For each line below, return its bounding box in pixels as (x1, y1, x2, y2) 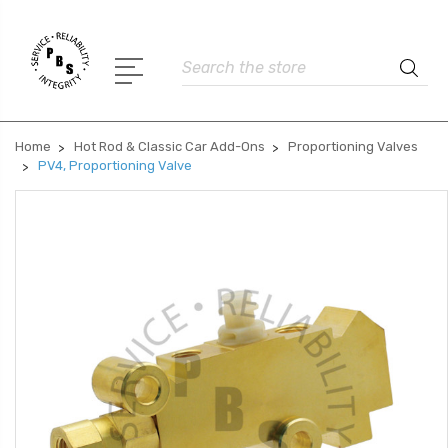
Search (181, 53, 228, 70)
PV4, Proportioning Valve (38, 158, 192, 173)
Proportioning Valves (288, 139, 418, 154)
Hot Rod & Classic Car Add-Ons (74, 139, 265, 154)
